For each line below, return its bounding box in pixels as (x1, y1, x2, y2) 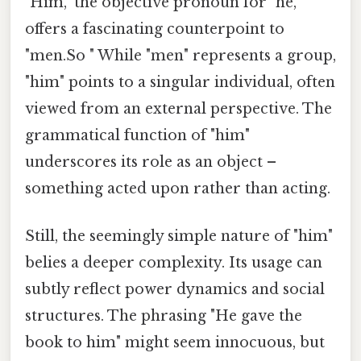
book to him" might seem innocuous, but (25, 333, 325, 351)
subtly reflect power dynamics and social (25, 280, 325, 298)
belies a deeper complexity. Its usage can (25, 253, 322, 272)
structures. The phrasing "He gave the (25, 306, 302, 325)
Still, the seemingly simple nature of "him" (25, 226, 333, 245)
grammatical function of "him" (25, 126, 250, 144)
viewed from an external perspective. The (25, 99, 332, 118)
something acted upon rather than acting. (25, 179, 330, 197)
